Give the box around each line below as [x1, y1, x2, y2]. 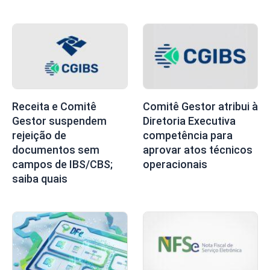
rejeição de [12, 128, 66, 142]
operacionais [142, 157, 207, 171]
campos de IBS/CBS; [12, 157, 113, 171]
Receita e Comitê [12, 99, 96, 113]
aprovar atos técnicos [142, 143, 253, 156]
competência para [142, 128, 233, 142]
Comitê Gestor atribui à [142, 99, 258, 113]
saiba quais [12, 172, 67, 185]
